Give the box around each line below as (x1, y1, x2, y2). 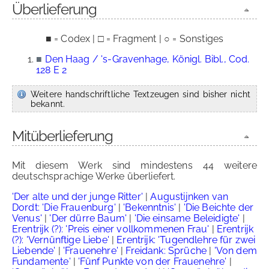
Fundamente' (12, 256, 71, 267)
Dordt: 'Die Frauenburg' (12, 202, 116, 213)
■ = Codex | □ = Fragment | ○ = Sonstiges (45, 33, 224, 44)
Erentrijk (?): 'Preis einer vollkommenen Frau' (12, 223, 210, 235)
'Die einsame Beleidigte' (134, 213, 240, 224)
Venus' (12, 213, 42, 224)
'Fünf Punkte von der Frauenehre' (78, 256, 227, 267)
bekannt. (31, 98, 65, 109)
